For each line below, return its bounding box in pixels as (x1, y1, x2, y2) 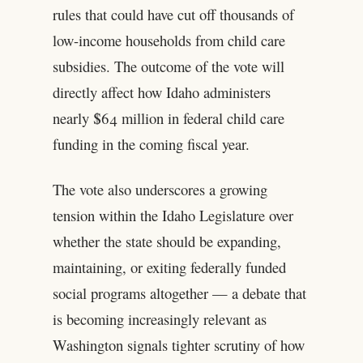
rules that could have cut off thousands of (52, 4, 294, 25)
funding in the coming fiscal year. (52, 134, 250, 155)
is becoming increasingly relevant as (52, 309, 267, 330)
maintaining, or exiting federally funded (52, 257, 286, 278)
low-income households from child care (52, 30, 285, 51)
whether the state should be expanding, (52, 231, 281, 252)
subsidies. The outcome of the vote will (52, 56, 284, 77)
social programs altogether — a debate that (52, 283, 306, 304)
